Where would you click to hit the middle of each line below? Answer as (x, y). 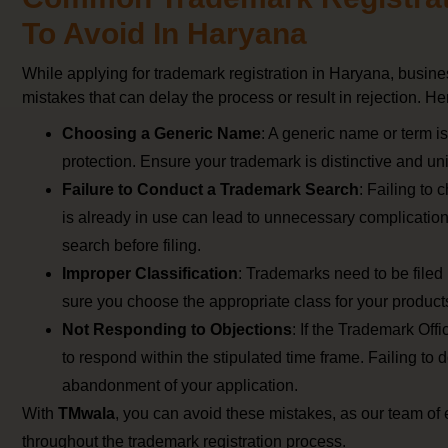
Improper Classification (150, 274)
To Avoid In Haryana (164, 34)
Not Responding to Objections (177, 330)
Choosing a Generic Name (161, 134)
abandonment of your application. (180, 386)
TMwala (86, 414)
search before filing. (131, 246)
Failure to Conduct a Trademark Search (210, 190)
